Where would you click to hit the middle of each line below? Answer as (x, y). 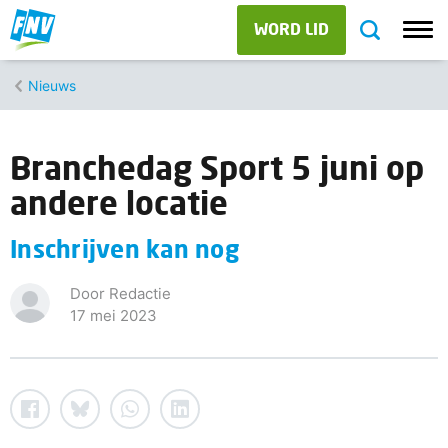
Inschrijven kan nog (124, 248)
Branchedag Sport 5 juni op (217, 167)
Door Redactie (120, 293)
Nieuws (52, 85)
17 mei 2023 (113, 315)
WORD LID (291, 28)
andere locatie (119, 202)
